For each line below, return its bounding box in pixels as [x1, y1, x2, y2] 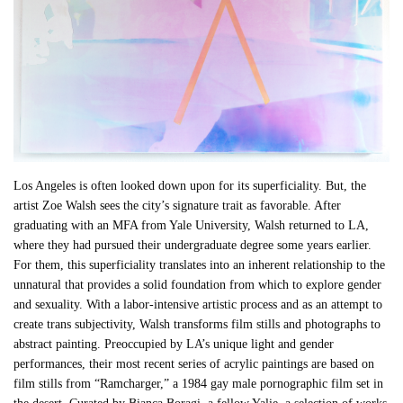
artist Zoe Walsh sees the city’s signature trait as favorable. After [13, 198, 342, 212]
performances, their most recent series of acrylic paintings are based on [13, 356, 375, 371]
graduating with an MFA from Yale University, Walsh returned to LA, [13, 218, 370, 232]
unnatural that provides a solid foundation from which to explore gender [13, 277, 382, 291]
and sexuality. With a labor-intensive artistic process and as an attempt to [13, 297, 383, 311]
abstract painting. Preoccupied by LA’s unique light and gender [13, 336, 335, 351]
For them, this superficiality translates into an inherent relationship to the [13, 257, 386, 272]
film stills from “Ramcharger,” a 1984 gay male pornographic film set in [13, 376, 384, 390]
